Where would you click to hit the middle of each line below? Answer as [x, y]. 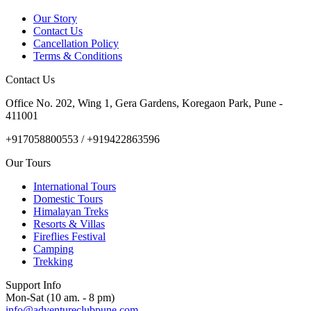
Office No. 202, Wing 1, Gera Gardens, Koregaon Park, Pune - [144, 103]
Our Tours [28, 163]
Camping [53, 249]
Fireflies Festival [69, 236]
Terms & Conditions [78, 56]
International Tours [75, 186]
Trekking [53, 261]
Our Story [55, 18]
